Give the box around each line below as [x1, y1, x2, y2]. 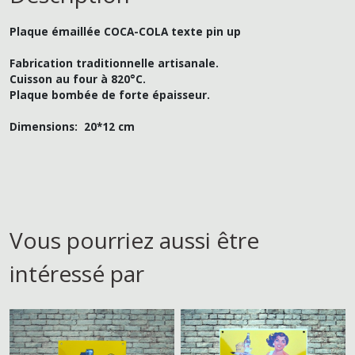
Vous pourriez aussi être [10, 224, 259, 255]
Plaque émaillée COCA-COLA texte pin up [10, 23, 241, 39]
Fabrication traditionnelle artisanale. [10, 55, 219, 71]
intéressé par [10, 258, 144, 288]
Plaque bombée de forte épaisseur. [10, 86, 210, 102]
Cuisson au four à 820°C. [10, 71, 146, 86]
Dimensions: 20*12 [10, 118, 115, 134]
